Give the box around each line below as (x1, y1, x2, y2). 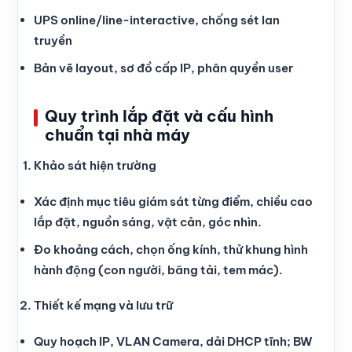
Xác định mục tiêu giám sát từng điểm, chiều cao (34, 193, 313, 209)
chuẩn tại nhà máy (45, 125, 190, 145)
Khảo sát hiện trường (34, 158, 156, 174)
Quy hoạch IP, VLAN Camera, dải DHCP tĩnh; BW (34, 333, 313, 349)
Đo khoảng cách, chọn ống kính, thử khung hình (34, 241, 308, 257)
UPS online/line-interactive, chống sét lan (34, 13, 280, 28)
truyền (34, 33, 72, 49)
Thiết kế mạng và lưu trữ (34, 298, 173, 313)
